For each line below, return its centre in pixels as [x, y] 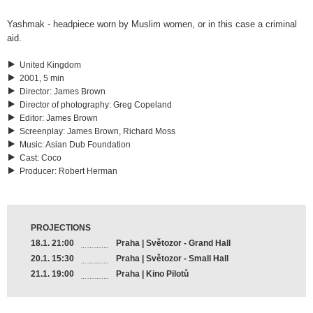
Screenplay [41, 132]
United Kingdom [50, 65]
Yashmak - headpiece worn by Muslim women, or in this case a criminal [152, 24]
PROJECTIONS [61, 227]
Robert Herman [88, 172]
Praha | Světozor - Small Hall [173, 258]
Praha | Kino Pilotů [153, 274]
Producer [37, 172]
